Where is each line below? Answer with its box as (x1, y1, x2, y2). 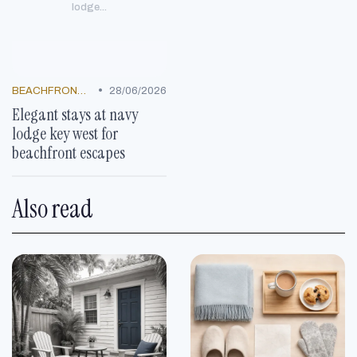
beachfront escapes (12, 141, 125, 163)
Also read (12, 191, 93, 226)
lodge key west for (12, 122, 118, 144)
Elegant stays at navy (12, 103, 138, 125)
